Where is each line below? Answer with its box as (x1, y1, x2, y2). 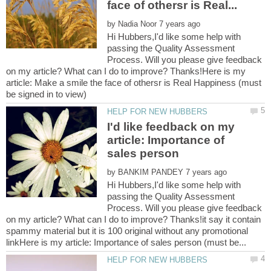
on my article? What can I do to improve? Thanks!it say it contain (6, 214, 261, 225)
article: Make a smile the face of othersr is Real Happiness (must (6, 77, 261, 88)
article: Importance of (107, 134, 225, 147)
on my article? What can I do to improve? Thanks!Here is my (6, 65, 246, 76)
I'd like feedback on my (107, 120, 235, 134)
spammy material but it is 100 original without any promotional (6, 226, 248, 237)
